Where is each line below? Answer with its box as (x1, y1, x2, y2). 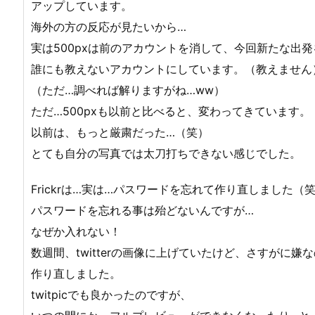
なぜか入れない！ (31, 224, 121, 238)
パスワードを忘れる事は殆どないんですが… (31, 202, 254, 217)
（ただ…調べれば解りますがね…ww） (31, 82, 225, 97)
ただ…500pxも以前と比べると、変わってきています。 (31, 103, 311, 118)
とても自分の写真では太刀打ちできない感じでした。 (31, 146, 301, 160)
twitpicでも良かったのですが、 (31, 287, 191, 302)
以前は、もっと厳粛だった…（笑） (31, 124, 209, 139)
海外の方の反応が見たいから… (31, 19, 186, 34)
